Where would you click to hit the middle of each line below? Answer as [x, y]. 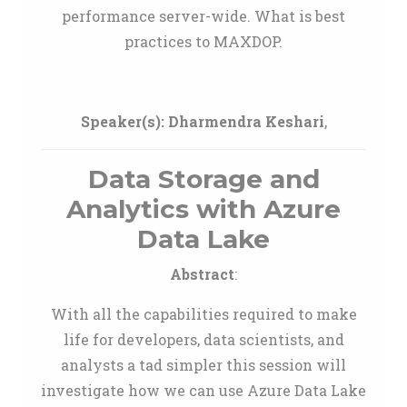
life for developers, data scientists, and [203, 339]
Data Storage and [203, 179]
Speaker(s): [122, 121]
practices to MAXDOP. [203, 41]
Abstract [202, 274]
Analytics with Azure [203, 209]
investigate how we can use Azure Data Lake [203, 390]
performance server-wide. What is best [203, 16]
